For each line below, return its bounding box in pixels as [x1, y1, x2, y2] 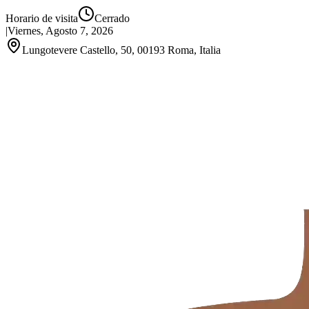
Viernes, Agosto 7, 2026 [8, 25, 113, 37]
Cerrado [94, 12, 130, 24]
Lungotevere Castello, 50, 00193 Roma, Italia [22, 44, 221, 56]
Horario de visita [6, 12, 78, 24]
